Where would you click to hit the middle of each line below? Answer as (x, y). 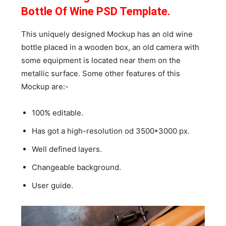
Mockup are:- (45, 86)
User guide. (53, 185)
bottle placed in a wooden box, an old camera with (110, 47)
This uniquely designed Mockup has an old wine (107, 34)
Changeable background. (77, 167)
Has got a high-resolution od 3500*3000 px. (111, 131)
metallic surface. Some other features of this (101, 73)
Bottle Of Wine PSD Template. (97, 11)
